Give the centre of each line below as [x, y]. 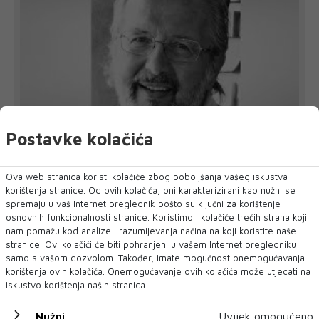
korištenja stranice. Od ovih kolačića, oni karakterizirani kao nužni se [151, 190]
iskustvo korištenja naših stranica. [77, 285]
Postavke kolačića [80, 139]
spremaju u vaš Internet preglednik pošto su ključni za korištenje [143, 204]
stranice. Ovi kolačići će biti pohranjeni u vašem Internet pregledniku [151, 244]
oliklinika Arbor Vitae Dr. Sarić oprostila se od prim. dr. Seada [155, 189]
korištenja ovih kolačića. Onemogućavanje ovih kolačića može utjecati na [158, 271]
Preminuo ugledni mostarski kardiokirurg [147, 161]
